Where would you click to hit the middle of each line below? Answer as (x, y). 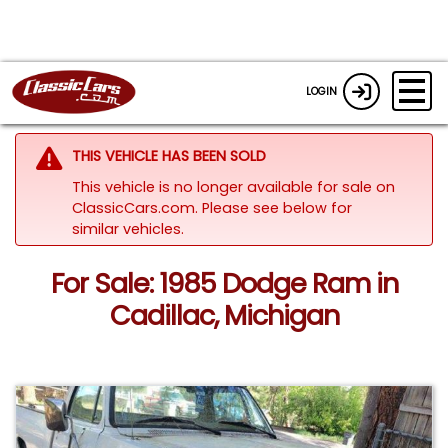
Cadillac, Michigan (224, 316)
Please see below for (276, 207)
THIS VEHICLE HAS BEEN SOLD (168, 155)
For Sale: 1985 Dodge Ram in (224, 284)
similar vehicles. (127, 228)
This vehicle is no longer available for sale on (233, 186)
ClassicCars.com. (136, 207)
